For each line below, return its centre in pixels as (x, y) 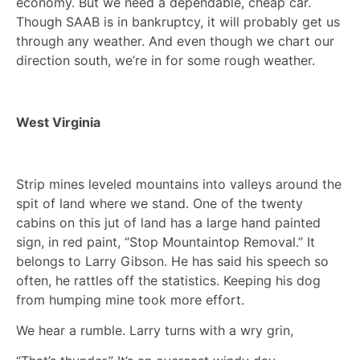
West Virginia (58, 122)
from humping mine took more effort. (130, 299)
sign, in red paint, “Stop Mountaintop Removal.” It (166, 241)
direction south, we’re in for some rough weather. (166, 60)
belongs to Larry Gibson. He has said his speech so (172, 261)
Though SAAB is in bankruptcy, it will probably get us (178, 22)
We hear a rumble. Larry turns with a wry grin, (155, 330)
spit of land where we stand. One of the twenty (160, 203)
